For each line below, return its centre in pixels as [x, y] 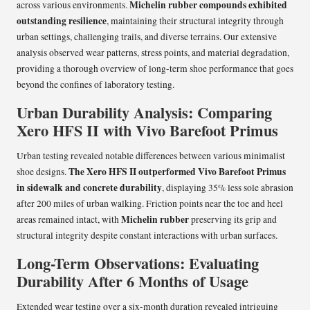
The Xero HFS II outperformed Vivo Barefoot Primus [177, 172]
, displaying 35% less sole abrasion [228, 188]
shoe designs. [43, 172]
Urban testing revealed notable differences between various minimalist [151, 156]
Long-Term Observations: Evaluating [138, 264]
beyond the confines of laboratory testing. [95, 85]
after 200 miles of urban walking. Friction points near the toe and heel [150, 204]
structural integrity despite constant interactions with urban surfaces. [147, 236]
